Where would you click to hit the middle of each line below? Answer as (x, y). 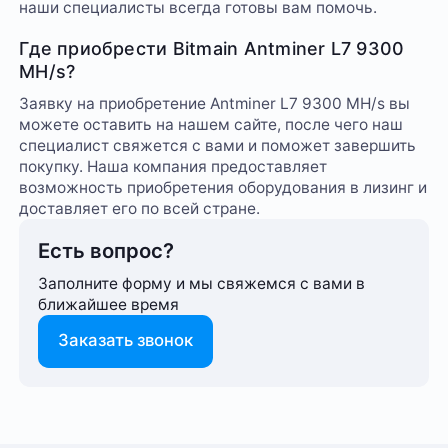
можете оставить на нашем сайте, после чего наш (211, 124)
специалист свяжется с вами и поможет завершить (218, 145)
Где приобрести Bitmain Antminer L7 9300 (212, 49)
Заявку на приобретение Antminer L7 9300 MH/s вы (215, 103)
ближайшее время (109, 305)
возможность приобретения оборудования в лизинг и (223, 187)
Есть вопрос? (106, 250)
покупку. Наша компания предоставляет (173, 166)
